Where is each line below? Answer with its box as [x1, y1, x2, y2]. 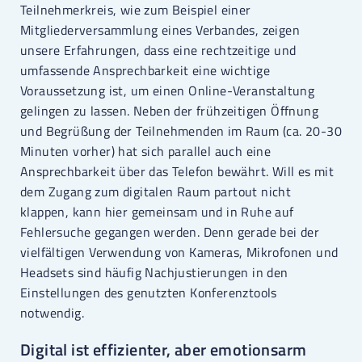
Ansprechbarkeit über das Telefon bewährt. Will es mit [20, 162, 335, 182]
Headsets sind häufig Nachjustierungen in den [20, 263, 288, 283]
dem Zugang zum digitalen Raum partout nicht [20, 182, 292, 202]
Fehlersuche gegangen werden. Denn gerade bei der [20, 222, 320, 242]
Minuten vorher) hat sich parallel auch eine [20, 141, 271, 162]
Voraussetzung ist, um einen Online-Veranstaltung [20, 81, 315, 101]
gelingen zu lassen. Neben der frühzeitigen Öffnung [20, 101, 318, 121]
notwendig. [20, 303, 85, 323]
